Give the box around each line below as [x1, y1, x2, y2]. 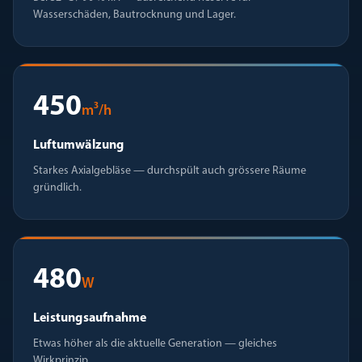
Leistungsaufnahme [33, 312, 147, 325]
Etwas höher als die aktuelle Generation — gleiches [33, 338, 277, 350]
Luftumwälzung [33, 139, 124, 152]
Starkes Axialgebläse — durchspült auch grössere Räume [33, 165, 306, 177]
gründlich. [33, 182, 82, 194]
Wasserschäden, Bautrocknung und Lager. [33, 9, 236, 21]
